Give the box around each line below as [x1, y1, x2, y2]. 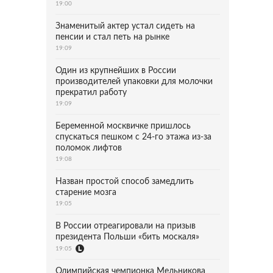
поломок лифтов [55, 144, 122, 152]
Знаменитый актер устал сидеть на [55, 22, 195, 30]
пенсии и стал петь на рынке [55, 33, 169, 41]
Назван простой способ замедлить [55, 177, 194, 186]
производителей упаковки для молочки [55, 77, 213, 86]
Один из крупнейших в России [55, 66, 176, 75]
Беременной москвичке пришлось [55, 122, 191, 130]
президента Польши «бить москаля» [55, 233, 199, 241]
